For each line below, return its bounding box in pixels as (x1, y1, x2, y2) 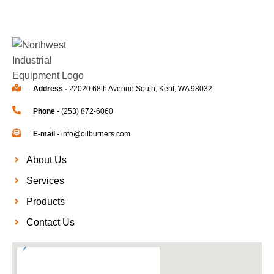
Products (26, 196, 65, 207)
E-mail (32, 129, 55, 138)
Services (26, 175, 64, 186)
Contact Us (26, 217, 75, 228)
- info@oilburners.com (54, 129, 130, 138)
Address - (32, 84, 69, 93)
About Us (26, 154, 67, 165)
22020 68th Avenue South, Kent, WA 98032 (68, 84, 212, 93)
